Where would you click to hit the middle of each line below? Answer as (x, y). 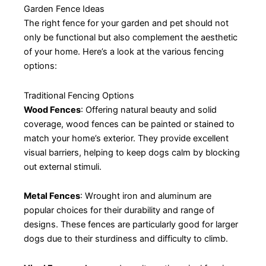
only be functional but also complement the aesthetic (131, 38)
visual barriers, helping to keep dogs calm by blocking (132, 152)
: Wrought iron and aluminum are (146, 196)
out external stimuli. (63, 167)
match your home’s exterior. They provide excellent (126, 138)
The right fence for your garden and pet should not (126, 23)
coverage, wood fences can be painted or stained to (129, 124)
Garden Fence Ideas (64, 9)
